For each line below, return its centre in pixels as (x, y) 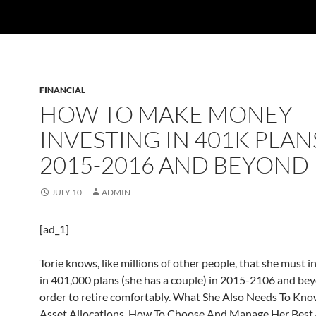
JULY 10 (67, 192)
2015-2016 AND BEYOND (174, 165)
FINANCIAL (62, 90)
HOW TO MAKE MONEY (166, 114)
